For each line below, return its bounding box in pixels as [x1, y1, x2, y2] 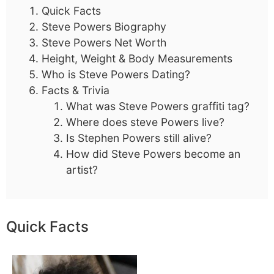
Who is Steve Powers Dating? [42, 68, 190, 81]
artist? [66, 163, 98, 176]
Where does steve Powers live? [66, 116, 224, 128]
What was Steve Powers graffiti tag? [66, 100, 250, 113]
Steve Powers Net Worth [42, 36, 166, 49]
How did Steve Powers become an [66, 147, 240, 160]
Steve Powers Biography [42, 20, 166, 33]
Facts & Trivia [42, 84, 109, 97]
